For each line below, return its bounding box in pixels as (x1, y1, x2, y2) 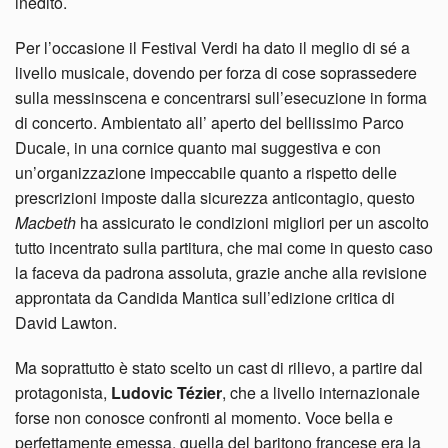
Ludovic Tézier (111, 380, 222, 404)
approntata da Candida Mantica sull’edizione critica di (15, 285, 395, 309)
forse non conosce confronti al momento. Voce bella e (15, 405, 393, 429)
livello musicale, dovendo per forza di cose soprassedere (15, 60, 417, 84)
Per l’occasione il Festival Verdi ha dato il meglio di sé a (15, 35, 410, 59)
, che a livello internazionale (222, 380, 420, 404)
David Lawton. (15, 310, 117, 334)
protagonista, (15, 380, 111, 404)
